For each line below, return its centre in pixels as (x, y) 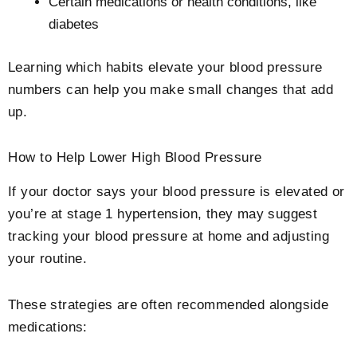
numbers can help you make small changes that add (171, 89)
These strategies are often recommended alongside (169, 305)
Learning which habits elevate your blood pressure (165, 67)
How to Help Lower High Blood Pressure (135, 158)
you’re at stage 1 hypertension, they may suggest (163, 214)
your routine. (48, 259)
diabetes (74, 25)
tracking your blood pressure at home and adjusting (169, 237)
